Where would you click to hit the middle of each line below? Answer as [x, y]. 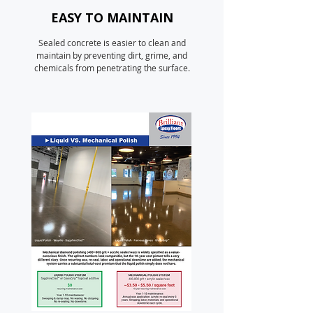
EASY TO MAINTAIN [112, 17]
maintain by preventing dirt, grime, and [112, 55]
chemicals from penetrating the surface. [112, 68]
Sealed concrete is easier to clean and [112, 43]
